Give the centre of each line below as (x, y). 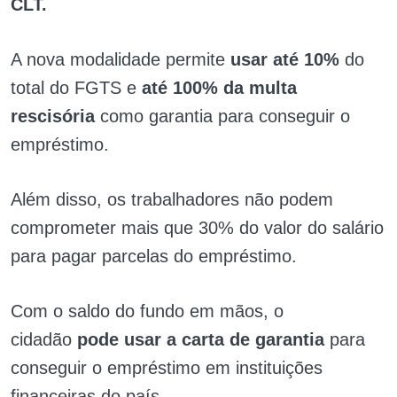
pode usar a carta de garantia (203, 339)
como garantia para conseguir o (225, 116)
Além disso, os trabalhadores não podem (172, 199)
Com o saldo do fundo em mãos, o (147, 311)
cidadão (44, 339)
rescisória (55, 116)
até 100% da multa (219, 87)
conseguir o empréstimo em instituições (167, 367)
